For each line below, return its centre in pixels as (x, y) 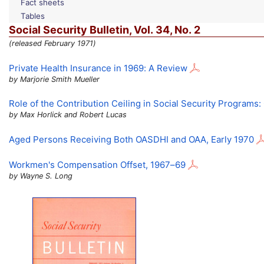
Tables (33, 16)
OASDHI (152, 139)
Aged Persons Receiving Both (72, 139)
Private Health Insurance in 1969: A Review (98, 68)
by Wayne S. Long (41, 176)
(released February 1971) (52, 44)
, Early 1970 (230, 139)
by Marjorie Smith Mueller (54, 79)
